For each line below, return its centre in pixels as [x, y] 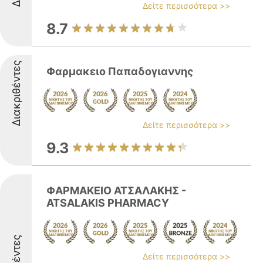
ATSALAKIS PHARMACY [108, 203]
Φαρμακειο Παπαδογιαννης [120, 71]
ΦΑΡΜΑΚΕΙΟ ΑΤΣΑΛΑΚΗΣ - [116, 190]
